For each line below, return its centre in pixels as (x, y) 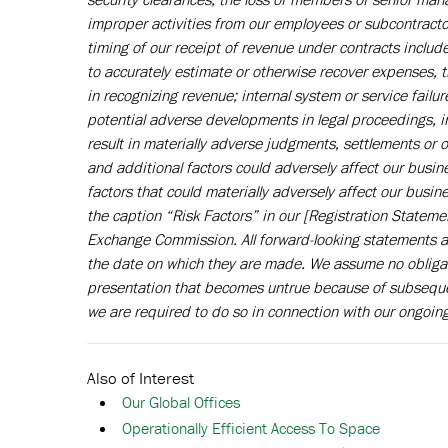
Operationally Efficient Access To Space (251, 428)
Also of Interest (140, 378)
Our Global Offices (181, 402)
